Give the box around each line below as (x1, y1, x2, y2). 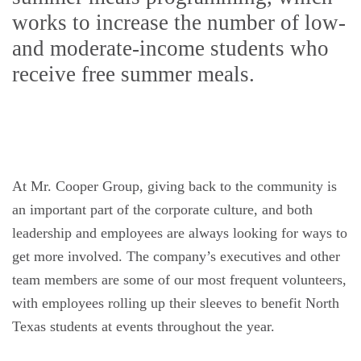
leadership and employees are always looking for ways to (12, 225, 347, 241)
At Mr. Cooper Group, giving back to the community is (12, 178, 337, 194)
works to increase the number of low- (12, 10, 346, 35)
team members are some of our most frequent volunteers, (12, 272, 346, 288)
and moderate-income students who (12, 36, 329, 60)
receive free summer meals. (12, 62, 255, 86)
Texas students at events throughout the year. (12, 318, 275, 334)
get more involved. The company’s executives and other (12, 248, 340, 264)
